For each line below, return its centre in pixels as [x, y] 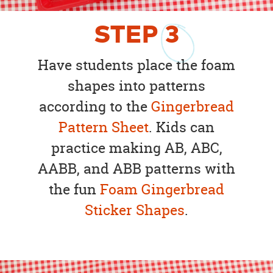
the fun [74, 189]
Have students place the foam [136, 65]
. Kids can [182, 127]
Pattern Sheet [104, 127]
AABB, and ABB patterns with [136, 168]
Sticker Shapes [135, 210]
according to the [95, 106]
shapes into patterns [136, 85]
